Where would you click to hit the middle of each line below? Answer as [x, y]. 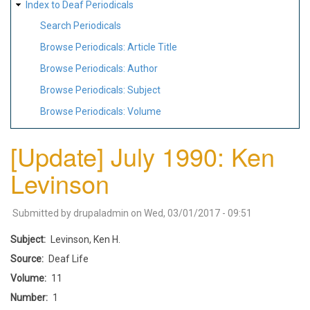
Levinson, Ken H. [85, 239]
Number [28, 297]
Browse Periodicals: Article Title [109, 47]
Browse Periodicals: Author [99, 68]
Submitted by [43, 213]
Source [26, 258]
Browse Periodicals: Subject [100, 90]
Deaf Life [69, 258]
